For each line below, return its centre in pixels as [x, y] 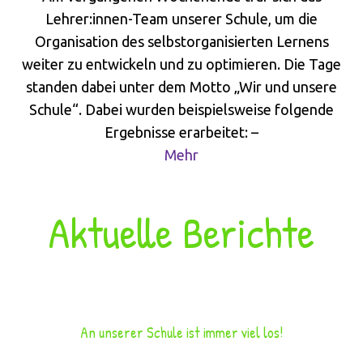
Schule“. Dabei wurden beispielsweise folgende [181, 109]
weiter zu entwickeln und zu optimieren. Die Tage [181, 64]
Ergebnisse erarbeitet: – [181, 132]
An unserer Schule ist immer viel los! [181, 332]
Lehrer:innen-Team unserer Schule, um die [181, 18]
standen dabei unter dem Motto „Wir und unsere [181, 86]
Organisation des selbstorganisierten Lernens [181, 41]
